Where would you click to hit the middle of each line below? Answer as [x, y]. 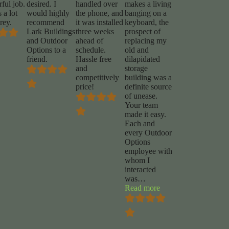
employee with [148, 151]
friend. [37, 59]
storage [136, 68]
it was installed [99, 22]
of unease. [141, 96]
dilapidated [142, 59]
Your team [141, 105]
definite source [148, 87]
